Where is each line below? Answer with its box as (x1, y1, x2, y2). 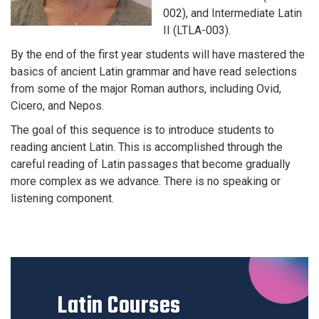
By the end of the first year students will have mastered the (11, 48, 305, 61)
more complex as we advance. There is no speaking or (11, 174, 281, 188)
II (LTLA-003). (163, 23, 231, 37)
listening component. (11, 192, 114, 205)
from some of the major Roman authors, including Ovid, (11, 82, 281, 95)
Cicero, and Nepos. (11, 99, 104, 113)
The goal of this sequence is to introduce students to (11, 123, 274, 137)
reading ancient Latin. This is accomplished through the (11, 140, 283, 154)
